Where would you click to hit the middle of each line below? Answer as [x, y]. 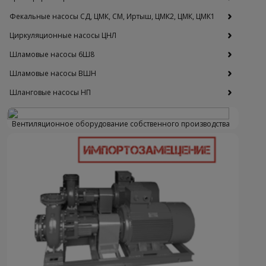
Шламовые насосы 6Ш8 [52, 55]
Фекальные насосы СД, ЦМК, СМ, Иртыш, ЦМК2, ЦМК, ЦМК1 [112, 17]
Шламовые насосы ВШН [53, 74]
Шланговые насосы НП [50, 93]
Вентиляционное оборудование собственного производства [121, 124]
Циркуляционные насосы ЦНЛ [63, 36]
